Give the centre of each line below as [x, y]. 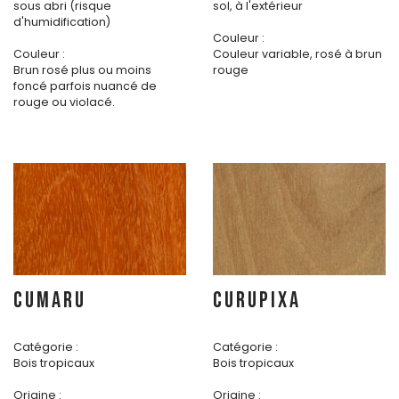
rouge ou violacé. [64, 102]
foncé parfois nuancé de [85, 86]
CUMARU [50, 301]
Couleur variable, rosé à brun [297, 54]
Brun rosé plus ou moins [82, 70]
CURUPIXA [257, 301]
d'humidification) [62, 22]
